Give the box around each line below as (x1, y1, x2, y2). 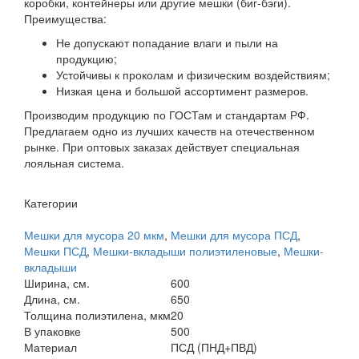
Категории (24, 195, 78, 212)
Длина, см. (24, 291, 80, 308)
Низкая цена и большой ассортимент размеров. (56, 83, 309, 99)
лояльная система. (24, 155, 124, 171)
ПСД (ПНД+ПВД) (171, 339, 257, 356)
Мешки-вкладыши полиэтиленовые (93, 243, 277, 260)
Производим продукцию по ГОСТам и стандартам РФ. (24, 107, 309, 123)
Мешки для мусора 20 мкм (24, 227, 164, 244)
